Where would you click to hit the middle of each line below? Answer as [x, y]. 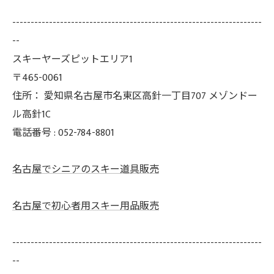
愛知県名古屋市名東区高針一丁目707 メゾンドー [151, 96]
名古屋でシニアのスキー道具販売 [86, 169]
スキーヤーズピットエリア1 [72, 59]
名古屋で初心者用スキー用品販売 [86, 206]
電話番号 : [35, 133]
